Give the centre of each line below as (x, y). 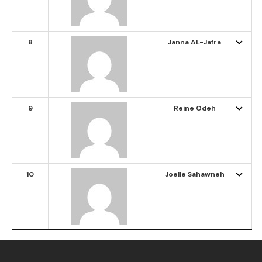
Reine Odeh (194, 108)
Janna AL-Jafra (194, 42)
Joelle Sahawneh (194, 175)
